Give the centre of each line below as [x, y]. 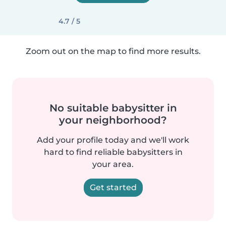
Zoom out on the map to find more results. [113, 51]
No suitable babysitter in [113, 108]
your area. [113, 164]
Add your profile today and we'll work [113, 140]
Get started [113, 187]
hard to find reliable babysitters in [113, 152]
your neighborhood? [113, 120]
